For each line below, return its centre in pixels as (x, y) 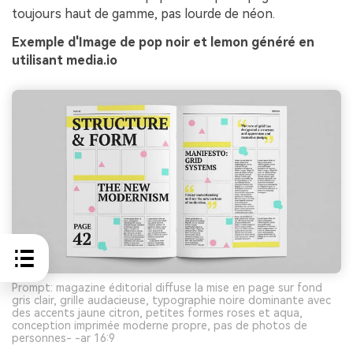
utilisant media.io (65, 61)
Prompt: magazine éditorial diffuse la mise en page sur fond (167, 287)
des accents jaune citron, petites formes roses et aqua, (157, 312)
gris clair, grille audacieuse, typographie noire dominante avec (171, 300)
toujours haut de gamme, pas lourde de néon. (143, 14)
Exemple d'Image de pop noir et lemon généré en (163, 43)
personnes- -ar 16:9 (63, 338)
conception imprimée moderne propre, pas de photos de (160, 325)
